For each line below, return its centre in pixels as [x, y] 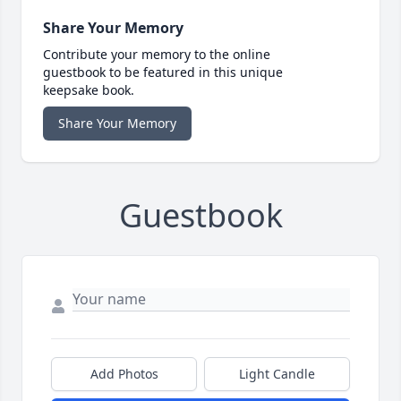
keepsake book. [89, 90]
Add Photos [124, 374]
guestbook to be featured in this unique [163, 73]
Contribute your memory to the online [157, 55]
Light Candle [277, 374]
